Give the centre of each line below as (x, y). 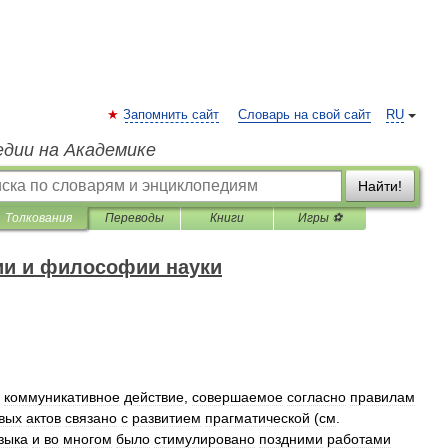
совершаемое (237, 397)
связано (91, 418)
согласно (316, 397)
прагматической (257, 418)
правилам (382, 397)
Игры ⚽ (320, 218)
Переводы (134, 218)
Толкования (38, 218)
